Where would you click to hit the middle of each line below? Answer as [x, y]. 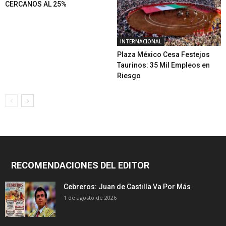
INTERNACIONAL [140, 42]
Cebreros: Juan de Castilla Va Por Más [127, 187]
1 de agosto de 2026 [90, 198]
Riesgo [129, 76]
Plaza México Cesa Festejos [163, 55]
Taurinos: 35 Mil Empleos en [163, 65]
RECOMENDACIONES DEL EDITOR [80, 165]
